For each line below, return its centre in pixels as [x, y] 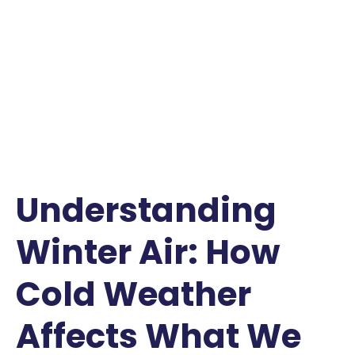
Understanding [146, 210]
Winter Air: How [148, 252]
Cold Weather [134, 294]
